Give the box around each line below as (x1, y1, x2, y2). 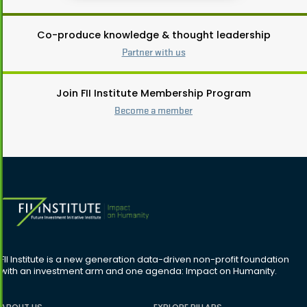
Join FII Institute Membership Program (56, 86, 251, 100)
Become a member (114, 104, 193, 116)
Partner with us (121, 46, 186, 58)
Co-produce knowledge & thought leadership (36, 27, 271, 42)
